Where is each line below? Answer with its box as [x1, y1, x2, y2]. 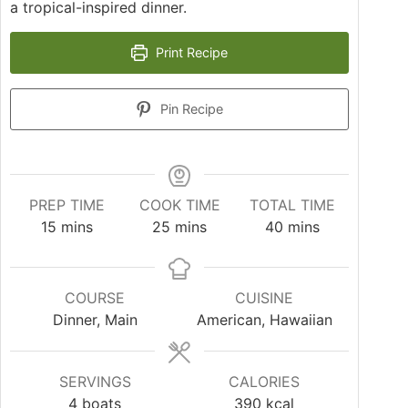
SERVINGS [58, 372, 131, 392]
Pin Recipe [157, 101, 224, 117]
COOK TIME [138, 196, 220, 215]
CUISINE [235, 289, 294, 308]
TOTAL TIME [250, 196, 336, 215]
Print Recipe [152, 45, 229, 61]
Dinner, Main [52, 311, 138, 330]
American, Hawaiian [196, 311, 332, 330]
